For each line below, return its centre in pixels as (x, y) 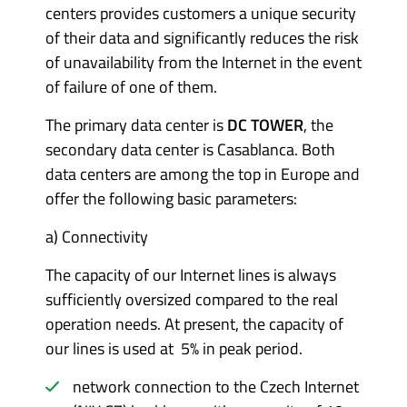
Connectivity (105, 237)
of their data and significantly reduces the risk (202, 38)
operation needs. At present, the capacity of (194, 324)
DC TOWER (265, 125)
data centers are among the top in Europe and (203, 174)
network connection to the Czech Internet (216, 387)
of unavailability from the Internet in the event (203, 62)
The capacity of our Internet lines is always (191, 275)
